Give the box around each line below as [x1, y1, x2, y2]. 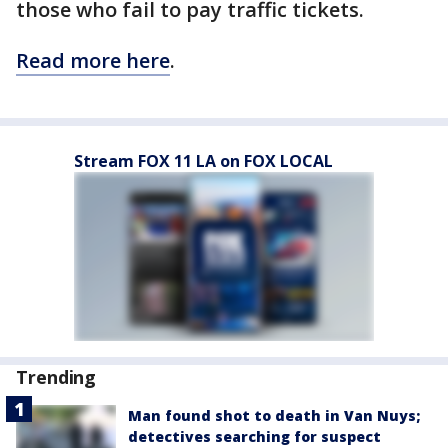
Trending [16, 365, 97, 389]
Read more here [16, 47, 170, 74]
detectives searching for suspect [128, 427, 381, 446]
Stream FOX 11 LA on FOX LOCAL [74, 150, 333, 172]
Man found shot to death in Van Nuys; [128, 406, 420, 425]
